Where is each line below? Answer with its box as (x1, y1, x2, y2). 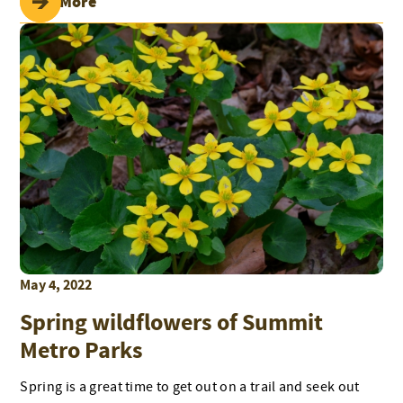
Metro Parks (20, 336, 144, 368)
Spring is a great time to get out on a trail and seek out (20, 378, 360, 397)
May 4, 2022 (20, 275, 93, 296)
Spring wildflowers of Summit (20, 308, 324, 340)
